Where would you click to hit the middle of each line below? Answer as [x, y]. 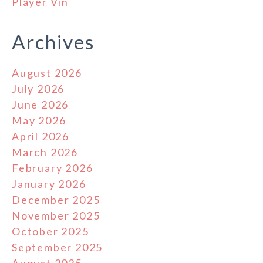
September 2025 [58, 247]
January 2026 [49, 184]
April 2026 [41, 136]
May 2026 [39, 121]
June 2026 [41, 105]
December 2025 [56, 200]
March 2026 [45, 152]
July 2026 [38, 89]
